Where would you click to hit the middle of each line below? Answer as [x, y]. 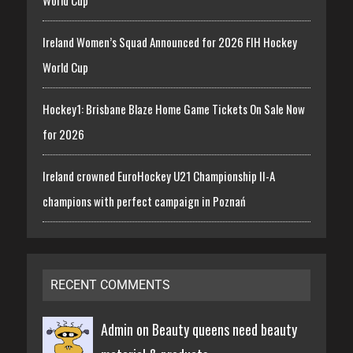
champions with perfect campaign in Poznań [144, 201]
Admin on [126, 329]
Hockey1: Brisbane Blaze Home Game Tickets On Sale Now [173, 108]
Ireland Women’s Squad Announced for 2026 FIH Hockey [169, 41]
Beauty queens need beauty [224, 329]
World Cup [65, 67]
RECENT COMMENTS [110, 284]
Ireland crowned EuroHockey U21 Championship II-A [158, 175]
